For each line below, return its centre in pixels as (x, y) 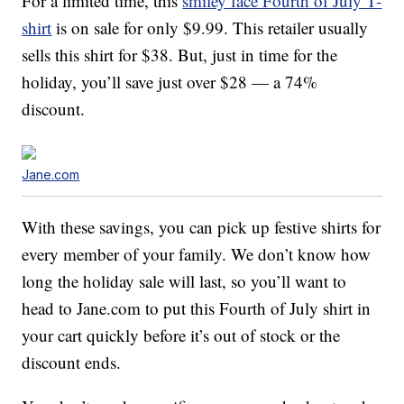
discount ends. (72, 363)
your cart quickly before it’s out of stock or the (181, 335)
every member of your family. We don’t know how (197, 254)
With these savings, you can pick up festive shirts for (202, 227)
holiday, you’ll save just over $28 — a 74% (170, 82)
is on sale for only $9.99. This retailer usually (210, 28)
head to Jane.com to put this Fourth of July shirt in (197, 308)
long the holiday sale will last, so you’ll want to (184, 281)
